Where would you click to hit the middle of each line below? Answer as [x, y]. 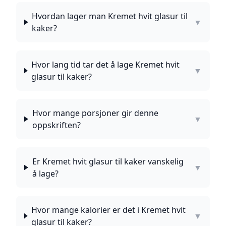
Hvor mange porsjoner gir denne [95, 113]
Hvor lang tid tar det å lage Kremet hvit [106, 65]
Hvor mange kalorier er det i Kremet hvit [109, 210]
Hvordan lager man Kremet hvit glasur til [110, 16]
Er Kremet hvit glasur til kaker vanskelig [108, 161]
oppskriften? [56, 125]
